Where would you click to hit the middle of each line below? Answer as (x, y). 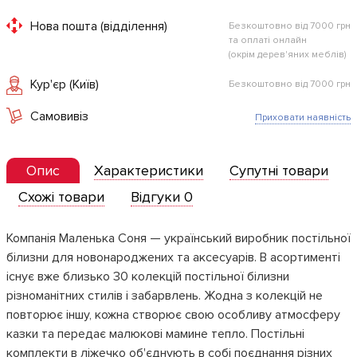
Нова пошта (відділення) (99, 26)
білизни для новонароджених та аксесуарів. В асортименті (173, 257)
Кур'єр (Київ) (65, 84)
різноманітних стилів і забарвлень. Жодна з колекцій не (165, 296)
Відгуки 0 (162, 197)
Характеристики (149, 171)
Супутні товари (279, 171)
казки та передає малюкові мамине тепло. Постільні (155, 334)
